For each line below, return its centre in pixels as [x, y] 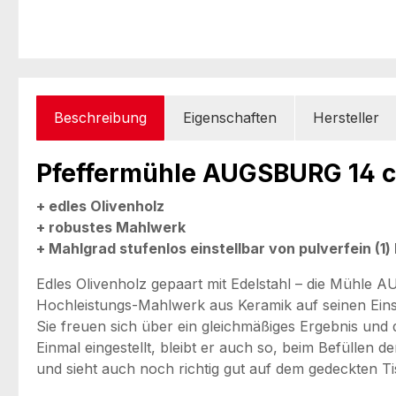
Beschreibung [100, 117]
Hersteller [346, 117]
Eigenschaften [230, 117]
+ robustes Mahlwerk [111, 227]
